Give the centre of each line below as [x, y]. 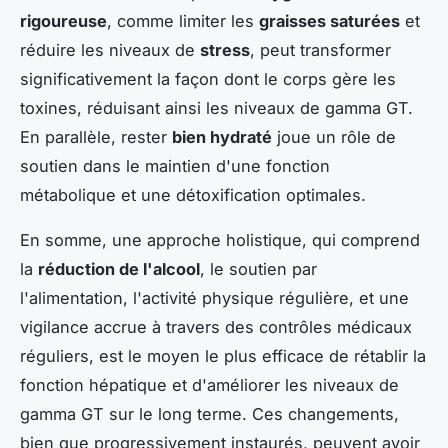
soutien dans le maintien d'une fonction [175, 165]
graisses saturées [329, 20]
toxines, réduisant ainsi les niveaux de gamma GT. [216, 107]
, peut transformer [320, 49]
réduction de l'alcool [119, 268]
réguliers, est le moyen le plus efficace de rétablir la [223, 355]
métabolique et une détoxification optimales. [193, 194]
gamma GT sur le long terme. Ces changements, [209, 413]
